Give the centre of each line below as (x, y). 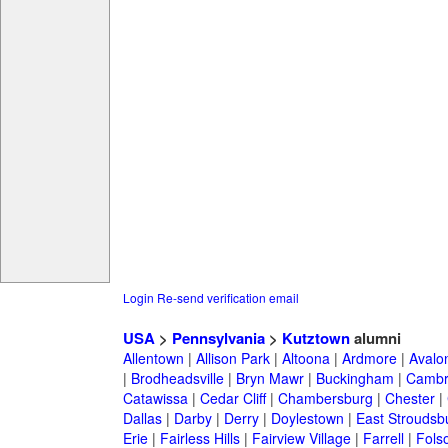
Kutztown (315, 338)
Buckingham (354, 378)
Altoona (305, 358)
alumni (375, 338)
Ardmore (369, 358)
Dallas (142, 418)
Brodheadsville (177, 378)
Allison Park (232, 358)
